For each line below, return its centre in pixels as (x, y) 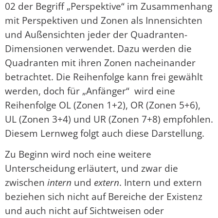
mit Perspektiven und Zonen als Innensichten (104, 20)
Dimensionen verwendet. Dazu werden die (98, 48)
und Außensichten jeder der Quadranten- (96, 34)
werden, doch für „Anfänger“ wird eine (90, 91)
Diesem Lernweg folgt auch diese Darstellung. (105, 133)
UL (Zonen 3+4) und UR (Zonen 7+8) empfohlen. (109, 119)
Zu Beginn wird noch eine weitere (78, 154)
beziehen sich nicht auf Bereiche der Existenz (104, 196)
